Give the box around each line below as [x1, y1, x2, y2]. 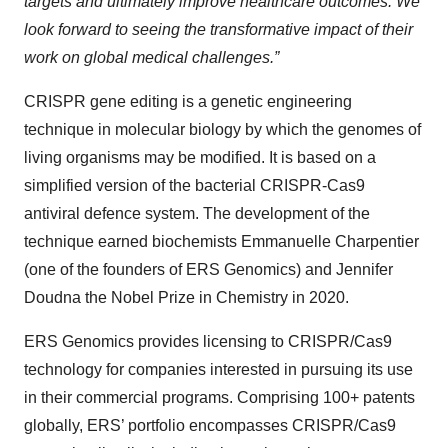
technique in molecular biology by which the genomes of [24, 121, 421, 138]
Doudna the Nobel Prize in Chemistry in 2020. [24, 289, 349, 306]
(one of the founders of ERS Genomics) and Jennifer [24, 261, 393, 278]
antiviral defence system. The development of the [24, 205, 370, 222]
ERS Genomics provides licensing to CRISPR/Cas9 [24, 333, 392, 350]
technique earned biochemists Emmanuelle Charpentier [24, 233, 419, 250]
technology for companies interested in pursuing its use [24, 361, 413, 378]
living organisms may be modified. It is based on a [24, 149, 376, 166]
